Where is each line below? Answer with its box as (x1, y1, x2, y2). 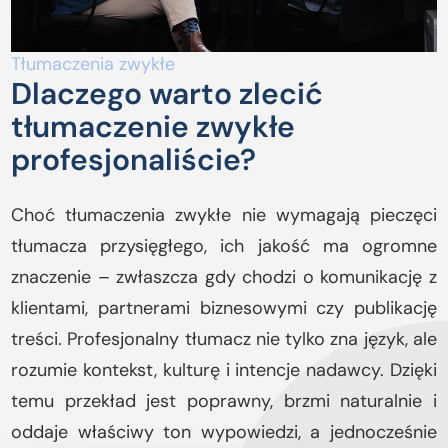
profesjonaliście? (11, 140, 257, 180)
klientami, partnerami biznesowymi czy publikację (11, 296, 437, 321)
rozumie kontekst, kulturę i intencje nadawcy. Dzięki (11, 358, 437, 383)
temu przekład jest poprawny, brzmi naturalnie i (11, 389, 437, 414)
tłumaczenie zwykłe (11, 107, 296, 147)
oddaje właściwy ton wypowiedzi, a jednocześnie (11, 420, 437, 445)
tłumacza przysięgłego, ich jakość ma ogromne (11, 234, 437, 259)
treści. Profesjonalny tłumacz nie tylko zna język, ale (11, 327, 437, 352)
